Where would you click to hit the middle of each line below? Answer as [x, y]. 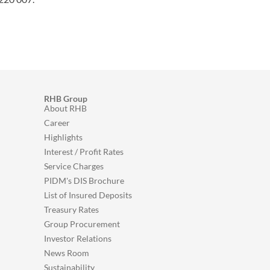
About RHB [65, 108]
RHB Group [66, 99]
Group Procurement [82, 224]
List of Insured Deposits [88, 195]
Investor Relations [78, 238]
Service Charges [74, 166]
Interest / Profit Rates [84, 152]
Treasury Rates [71, 209]
